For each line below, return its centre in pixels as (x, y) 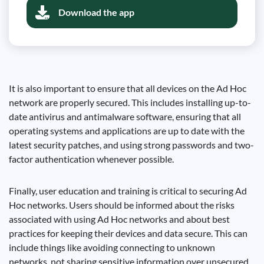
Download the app (96, 12)
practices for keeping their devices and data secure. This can (128, 233)
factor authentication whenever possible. (91, 159)
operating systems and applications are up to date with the (127, 131)
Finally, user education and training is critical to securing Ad (128, 191)
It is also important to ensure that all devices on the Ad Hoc (128, 88)
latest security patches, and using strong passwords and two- (131, 145)
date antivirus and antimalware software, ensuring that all (125, 116)
